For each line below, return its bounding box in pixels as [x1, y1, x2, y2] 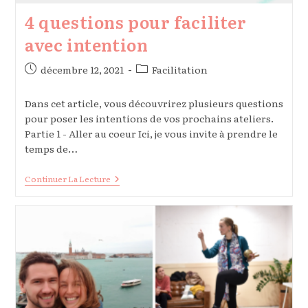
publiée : [23, 76, 65, 91]
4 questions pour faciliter [24, 10, 247, 34]
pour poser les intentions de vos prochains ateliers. [24, 111, 274, 126]
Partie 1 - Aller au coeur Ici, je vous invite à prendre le [24, 126, 278, 141]
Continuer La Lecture [24, 173, 111, 186]
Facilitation [151, 63, 208, 77]
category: [135, 76, 181, 91]
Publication [23, 62, 80, 76]
